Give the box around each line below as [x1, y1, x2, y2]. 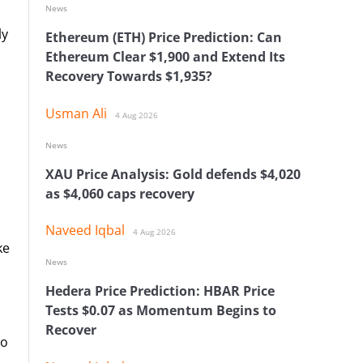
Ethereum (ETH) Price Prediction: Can [45, 28, 282, 47]
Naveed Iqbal [45, 221, 125, 240]
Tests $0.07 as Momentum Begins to [45, 301, 276, 320]
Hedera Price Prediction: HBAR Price [45, 282, 275, 301]
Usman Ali [45, 104, 107, 122]
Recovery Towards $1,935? [45, 67, 212, 86]
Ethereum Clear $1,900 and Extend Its [45, 48, 285, 66]
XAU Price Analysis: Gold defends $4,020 [45, 164, 301, 183]
